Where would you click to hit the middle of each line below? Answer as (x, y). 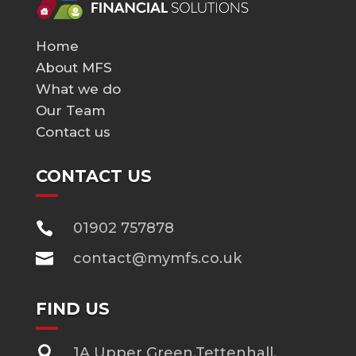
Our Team (70, 110)
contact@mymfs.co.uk (157, 258)
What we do (78, 89)
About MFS (74, 67)
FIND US (72, 308)
